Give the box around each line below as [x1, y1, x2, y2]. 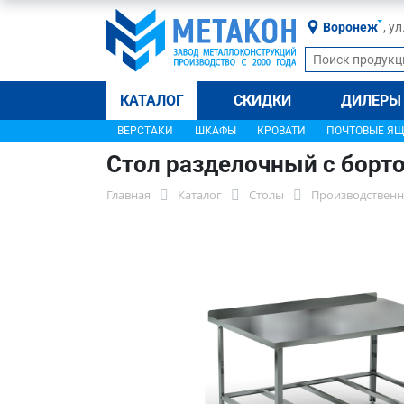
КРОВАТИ [256, 124, 306, 137]
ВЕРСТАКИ [117, 124, 173, 137]
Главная [106, 187, 151, 203]
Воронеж [323, 20, 378, 34]
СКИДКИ [234, 92, 292, 109]
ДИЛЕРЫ [341, 92, 402, 109]
